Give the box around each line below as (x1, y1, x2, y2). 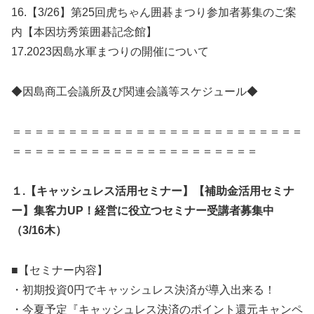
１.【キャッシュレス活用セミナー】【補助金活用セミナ (11, 184, 294, 197)
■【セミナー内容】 (11, 264, 108, 276)
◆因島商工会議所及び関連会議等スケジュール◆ (11, 86, 258, 98)
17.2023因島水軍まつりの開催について (11, 46, 209, 58)
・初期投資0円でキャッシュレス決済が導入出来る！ (11, 283, 275, 296)
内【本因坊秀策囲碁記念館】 (11, 26, 157, 39)
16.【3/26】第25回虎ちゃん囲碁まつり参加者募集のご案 (11, 6, 296, 19)
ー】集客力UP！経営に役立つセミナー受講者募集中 (11, 204, 274, 217)
